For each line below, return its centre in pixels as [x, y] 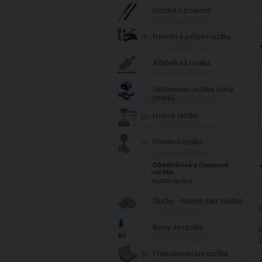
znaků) [163, 98]
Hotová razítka [175, 116]
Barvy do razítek [178, 227]
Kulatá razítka [172, 181]
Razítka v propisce [182, 11]
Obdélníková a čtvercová [191, 165]
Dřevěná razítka [178, 142]
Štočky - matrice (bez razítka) [198, 201]
